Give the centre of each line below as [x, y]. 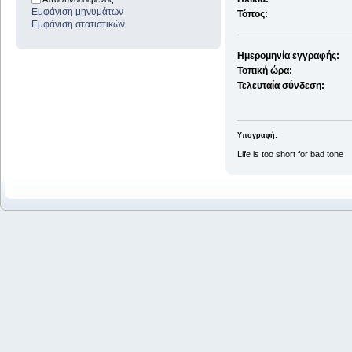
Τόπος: [253, 15]
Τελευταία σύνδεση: [281, 86]
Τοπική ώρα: [265, 71]
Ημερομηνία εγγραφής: [289, 56]
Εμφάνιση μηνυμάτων [77, 12]
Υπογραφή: [258, 135]
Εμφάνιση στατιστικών [78, 25]
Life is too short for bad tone [291, 154]
